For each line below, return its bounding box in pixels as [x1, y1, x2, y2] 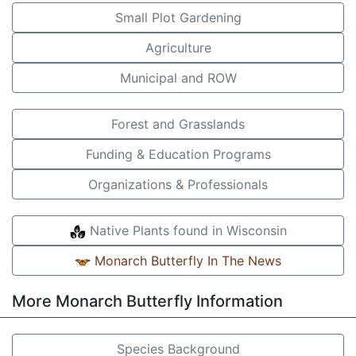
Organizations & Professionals [88, 176, 268, 192]
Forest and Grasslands [111, 116, 245, 132]
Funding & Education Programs [85, 146, 271, 162]
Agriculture [145, 40, 211, 56]
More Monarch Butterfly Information [12, 292, 283, 311]
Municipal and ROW [119, 70, 237, 86]
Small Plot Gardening [114, 10, 242, 25]
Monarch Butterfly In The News [91, 253, 281, 269]
